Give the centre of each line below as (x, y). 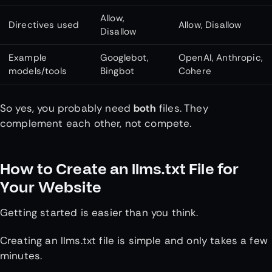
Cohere (196, 71)
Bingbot (119, 71)
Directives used (45, 25)
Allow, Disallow (211, 25)
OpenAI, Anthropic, (221, 57)
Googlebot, (125, 57)
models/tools (39, 71)
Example (28, 57)
